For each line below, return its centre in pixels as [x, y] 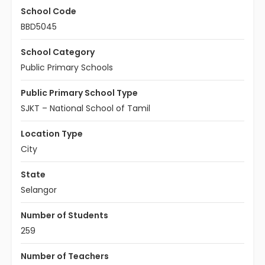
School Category [58, 52]
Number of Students [64, 215]
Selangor [39, 190]
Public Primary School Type [79, 93]
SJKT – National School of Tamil [85, 108]
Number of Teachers [65, 256]
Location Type [52, 134]
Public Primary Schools [67, 67]
